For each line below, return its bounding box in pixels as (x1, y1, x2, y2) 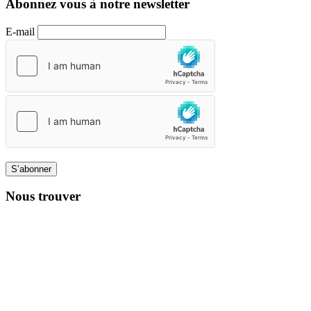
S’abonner (11, 163, 51, 174)
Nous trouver (6, 189, 81, 204)
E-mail (6, 25, 35, 37)
